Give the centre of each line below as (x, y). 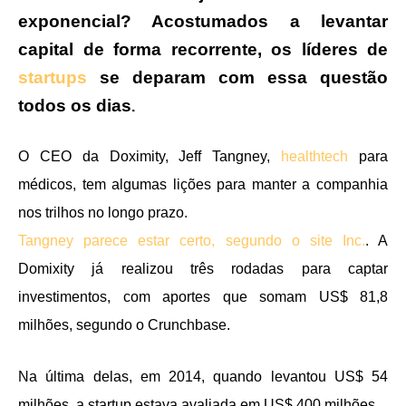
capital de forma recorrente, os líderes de (203, 49)
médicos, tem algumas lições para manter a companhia (203, 184)
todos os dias (75, 105)
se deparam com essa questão (237, 77)
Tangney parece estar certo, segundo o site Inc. (192, 240)
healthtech (315, 156)
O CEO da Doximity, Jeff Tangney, (150, 156)
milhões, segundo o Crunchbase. (124, 324)
